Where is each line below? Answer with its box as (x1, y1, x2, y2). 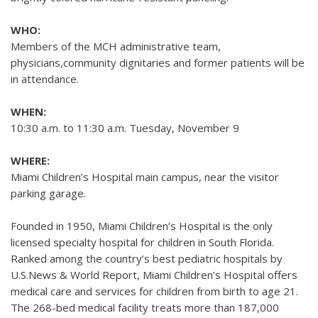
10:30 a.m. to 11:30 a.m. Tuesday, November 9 (11, 121, 242, 135)
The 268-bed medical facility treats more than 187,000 (11, 300, 279, 314)
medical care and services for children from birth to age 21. (11, 284, 298, 298)
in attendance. (11, 72, 79, 86)
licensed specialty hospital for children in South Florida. (11, 235, 274, 249)
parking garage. (11, 186, 89, 200)
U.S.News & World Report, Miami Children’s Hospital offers (11, 268, 297, 282)
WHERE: (11, 153, 50, 168)
